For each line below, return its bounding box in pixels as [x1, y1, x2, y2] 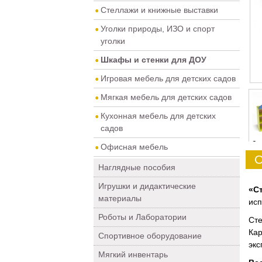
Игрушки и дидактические [98, 181, 196, 191]
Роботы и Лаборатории [98, 212, 187, 222]
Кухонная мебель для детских [101, 111, 216, 120]
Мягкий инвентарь [98, 250, 168, 259]
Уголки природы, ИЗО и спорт [101, 24, 215, 33]
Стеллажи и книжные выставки [101, 5, 218, 15]
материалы [98, 194, 142, 203]
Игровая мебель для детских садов [101, 74, 236, 83]
